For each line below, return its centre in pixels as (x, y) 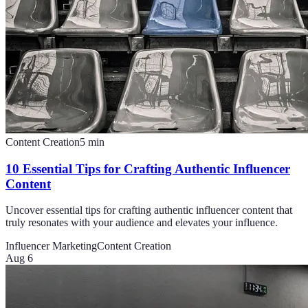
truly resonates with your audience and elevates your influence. (142, 223)
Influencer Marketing (51, 246)
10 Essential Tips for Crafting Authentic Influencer (148, 168)
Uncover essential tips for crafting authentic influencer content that (149, 210)
